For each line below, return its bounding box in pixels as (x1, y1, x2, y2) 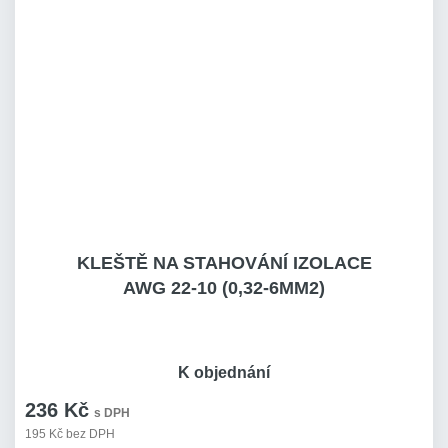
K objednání (178, 364, 270, 381)
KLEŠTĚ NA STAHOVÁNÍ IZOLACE (76, 253, 372, 273)
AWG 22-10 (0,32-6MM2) (123, 278, 325, 298)
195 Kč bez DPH (25, 427, 115, 441)
